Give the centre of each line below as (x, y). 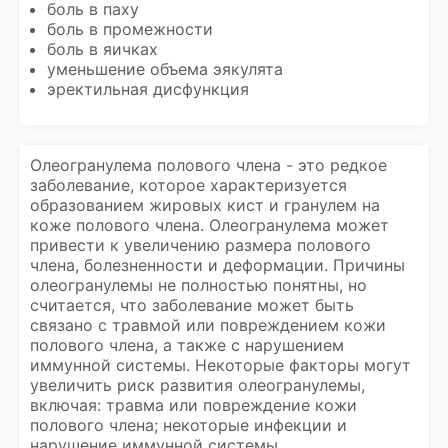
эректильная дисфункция (148, 89)
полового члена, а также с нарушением (187, 345)
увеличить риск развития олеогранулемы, (197, 385)
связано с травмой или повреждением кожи (208, 325)
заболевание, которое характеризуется (188, 185)
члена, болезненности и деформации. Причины (217, 265)
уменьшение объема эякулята (165, 69)
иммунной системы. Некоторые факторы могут (220, 365)
